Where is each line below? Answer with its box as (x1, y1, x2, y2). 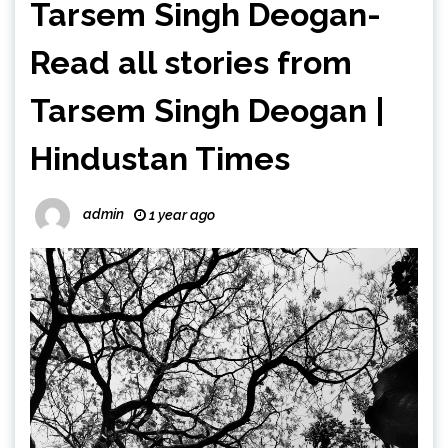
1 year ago (146, 207, 215, 223)
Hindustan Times (30, 140, 290, 177)
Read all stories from (30, 44, 352, 81)
